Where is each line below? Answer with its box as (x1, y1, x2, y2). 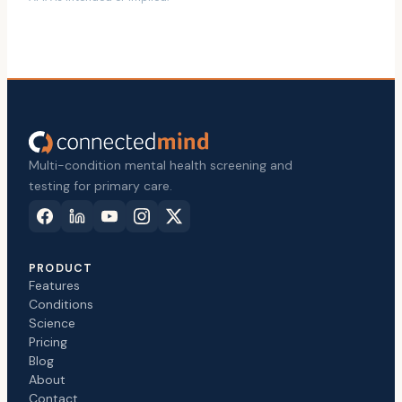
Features (29, 277, 80, 293)
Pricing (29, 334, 67, 350)
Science (29, 315, 75, 331)
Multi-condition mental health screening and (29, 157, 293, 173)
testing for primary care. (29, 178, 172, 194)
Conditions (29, 296, 93, 312)
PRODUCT (29, 261, 93, 275)
